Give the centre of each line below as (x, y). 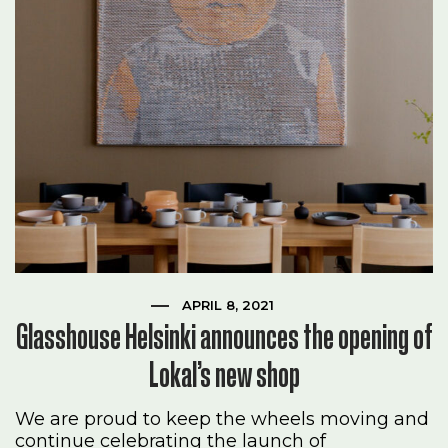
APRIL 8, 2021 (228, 305)
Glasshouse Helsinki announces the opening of (224, 337)
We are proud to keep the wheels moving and (222, 419)
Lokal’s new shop (224, 375)
